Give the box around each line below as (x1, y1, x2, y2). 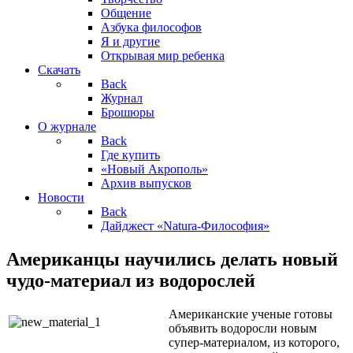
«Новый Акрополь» (101, 162, 208, 176)
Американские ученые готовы (169, 307, 333, 321)
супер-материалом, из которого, (169, 335, 340, 349)
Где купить (101, 148, 160, 162)
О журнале (38, 120, 96, 133)
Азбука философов (101, 20, 202, 34)
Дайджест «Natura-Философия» (101, 219, 269, 232)
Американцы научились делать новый (6, 248, 338, 269)
